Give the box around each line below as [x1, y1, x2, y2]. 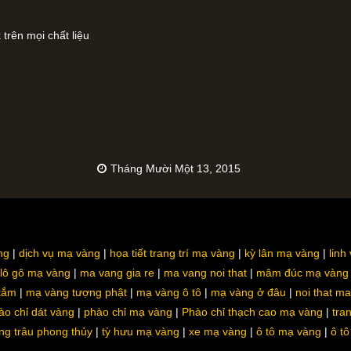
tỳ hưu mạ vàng [102, 324, 179, 338]
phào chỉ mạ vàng [84, 305, 172, 318]
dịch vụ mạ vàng [19, 246, 100, 259]
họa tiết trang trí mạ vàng [110, 246, 235, 259]
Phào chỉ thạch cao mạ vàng [182, 305, 323, 318]
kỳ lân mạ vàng [244, 246, 320, 259]
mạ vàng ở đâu [211, 285, 286, 299]
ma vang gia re [80, 266, 154, 279]
